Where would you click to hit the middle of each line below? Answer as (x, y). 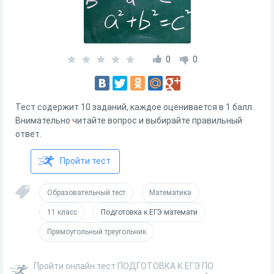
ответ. (28, 134)
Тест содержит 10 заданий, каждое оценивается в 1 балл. (135, 107)
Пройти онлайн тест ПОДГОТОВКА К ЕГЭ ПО (124, 266)
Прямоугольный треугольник (97, 232)
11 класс (62, 212)
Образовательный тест (86, 193)
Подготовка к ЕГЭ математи (149, 212)
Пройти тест (85, 161)
